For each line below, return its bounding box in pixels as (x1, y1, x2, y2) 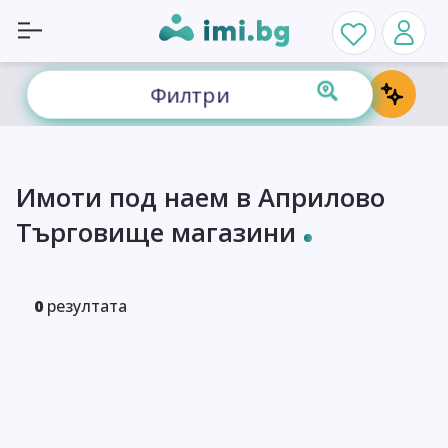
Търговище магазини (16, 214, 296, 250)
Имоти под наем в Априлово (16, 179, 385, 215)
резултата (46, 294, 127, 317)
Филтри (150, 80, 230, 109)
